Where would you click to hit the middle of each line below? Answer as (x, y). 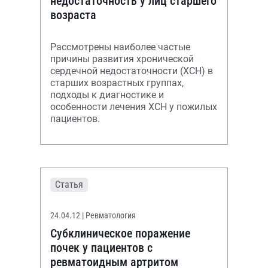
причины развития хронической (122, 59)
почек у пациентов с (101, 248)
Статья (69, 185)
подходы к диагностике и (107, 95)
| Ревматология (109, 215)
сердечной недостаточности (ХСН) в (132, 71)
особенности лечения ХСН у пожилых (134, 107)
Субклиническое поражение (120, 233)
